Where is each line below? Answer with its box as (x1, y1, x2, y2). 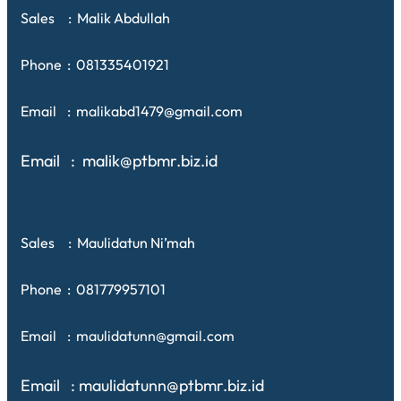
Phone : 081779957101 (21, 279, 166, 298)
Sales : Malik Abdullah (21, 8, 170, 27)
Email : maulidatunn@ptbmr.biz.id (21, 374, 264, 396)
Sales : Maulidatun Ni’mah (21, 233, 195, 252)
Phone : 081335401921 (21, 55, 169, 73)
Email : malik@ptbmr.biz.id (21, 149, 218, 171)
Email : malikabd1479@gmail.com (21, 101, 243, 120)
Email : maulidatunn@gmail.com (21, 326, 235, 345)
